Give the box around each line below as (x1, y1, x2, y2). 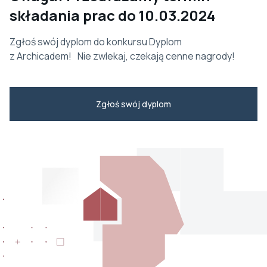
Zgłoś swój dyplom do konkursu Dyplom (10, 35, 182, 48)
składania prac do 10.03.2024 (10, 5, 215, 25)
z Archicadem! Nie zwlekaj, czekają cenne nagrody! (10, 49, 235, 63)
